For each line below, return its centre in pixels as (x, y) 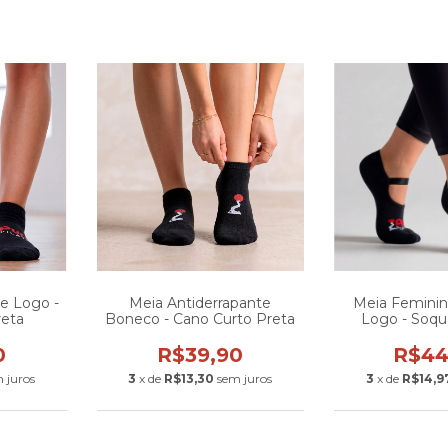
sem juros (245, 378)
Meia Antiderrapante (200, 302)
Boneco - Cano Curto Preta (200, 318)
